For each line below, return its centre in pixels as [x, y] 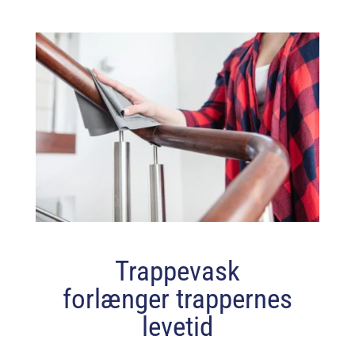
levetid [177, 326]
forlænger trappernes [177, 299]
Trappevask [177, 271]
